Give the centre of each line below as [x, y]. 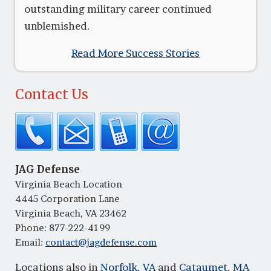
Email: [30, 242]
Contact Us [52, 95]
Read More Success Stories [135, 53]
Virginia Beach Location [69, 184]
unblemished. [57, 26]
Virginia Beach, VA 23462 [71, 213]
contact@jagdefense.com [101, 242]
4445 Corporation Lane [67, 198]
